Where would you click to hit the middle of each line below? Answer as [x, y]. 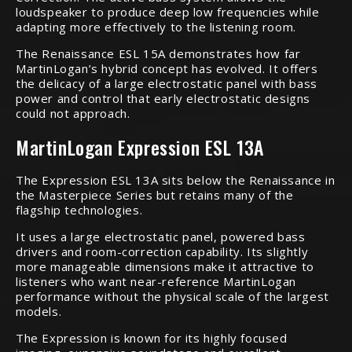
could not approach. [73, 113]
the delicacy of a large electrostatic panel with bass [167, 83]
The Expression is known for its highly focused [152, 338]
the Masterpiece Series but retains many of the [155, 195]
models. [39, 311]
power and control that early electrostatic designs [163, 98]
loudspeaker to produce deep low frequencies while [168, 12]
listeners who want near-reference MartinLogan [156, 281]
